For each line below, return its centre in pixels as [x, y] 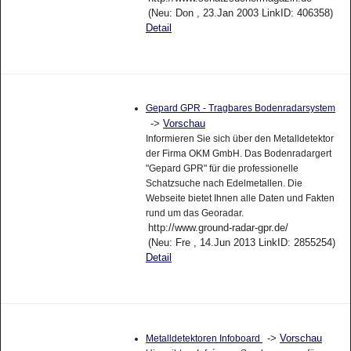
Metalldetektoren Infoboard [204, 338]
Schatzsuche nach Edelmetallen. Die [224, 183]
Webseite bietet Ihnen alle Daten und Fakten [240, 198]
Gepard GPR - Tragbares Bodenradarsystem [240, 108]
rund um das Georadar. [194, 213]
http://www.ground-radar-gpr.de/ [218, 227]
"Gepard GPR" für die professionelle [222, 168]
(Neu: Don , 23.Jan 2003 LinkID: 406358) [240, 13]
